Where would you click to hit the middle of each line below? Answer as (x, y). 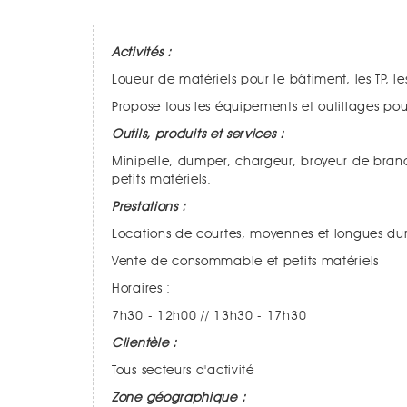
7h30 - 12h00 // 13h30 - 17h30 (209, 316)
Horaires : (145, 289)
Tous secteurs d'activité (183, 371)
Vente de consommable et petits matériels (249, 262)
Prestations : (153, 207)
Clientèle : (144, 343)
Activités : (142, 53)
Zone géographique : (179, 398)
